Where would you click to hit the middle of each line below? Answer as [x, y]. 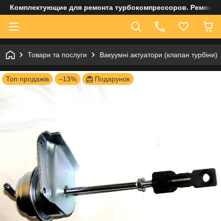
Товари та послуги [57, 55]
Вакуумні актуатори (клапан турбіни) [159, 55]
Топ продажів [27, 79]
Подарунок [112, 79]
